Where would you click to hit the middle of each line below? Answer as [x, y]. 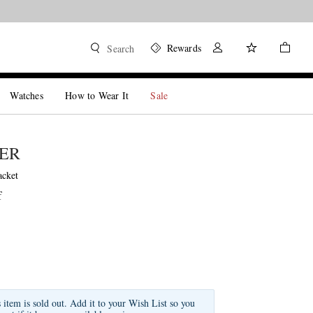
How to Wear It [97, 95]
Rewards [184, 48]
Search [121, 49]
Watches [27, 95]
